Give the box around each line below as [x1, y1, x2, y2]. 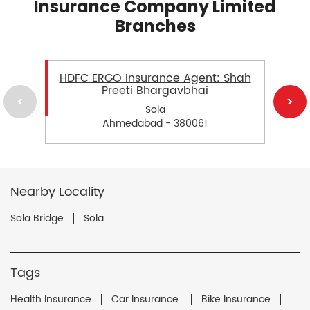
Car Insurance [111, 291, 181, 307]
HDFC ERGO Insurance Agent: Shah [59, 69, 251, 87]
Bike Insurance [201, 291, 271, 307]
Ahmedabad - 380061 [102, 115, 208, 131]
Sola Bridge [10, 210, 64, 226]
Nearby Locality [10, 181, 104, 202]
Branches [114, 14, 196, 37]
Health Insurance [10, 291, 91, 307]
